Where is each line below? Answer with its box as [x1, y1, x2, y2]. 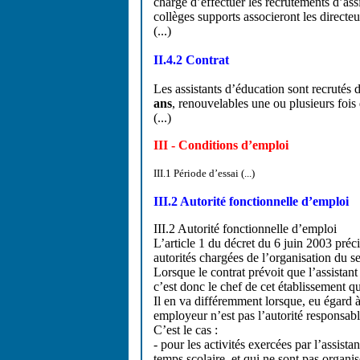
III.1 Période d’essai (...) [153, 167, 255, 179]
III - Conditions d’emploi [153, 138, 288, 152]
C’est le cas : [153, 323, 218, 337]
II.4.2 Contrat [153, 53, 229, 67]
